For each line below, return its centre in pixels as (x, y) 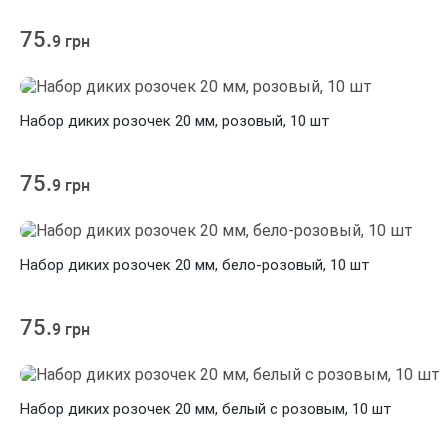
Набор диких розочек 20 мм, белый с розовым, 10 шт (206, 409)
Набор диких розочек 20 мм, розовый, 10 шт (175, 121)
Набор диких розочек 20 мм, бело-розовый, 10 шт (195, 265)
